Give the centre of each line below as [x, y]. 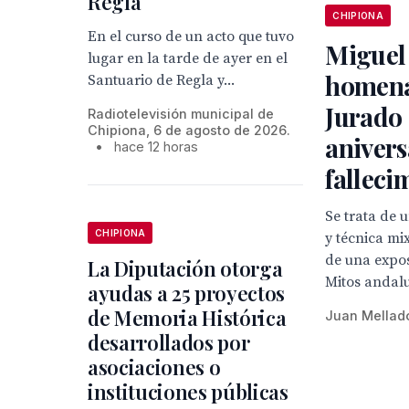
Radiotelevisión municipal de [181, 114]
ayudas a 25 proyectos [187, 293]
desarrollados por [169, 342]
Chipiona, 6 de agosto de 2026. [189, 130]
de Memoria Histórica [187, 318]
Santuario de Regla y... [161, 80]
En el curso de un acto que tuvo [191, 37]
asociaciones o [154, 367]
